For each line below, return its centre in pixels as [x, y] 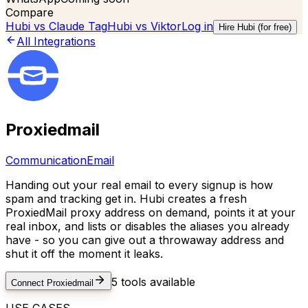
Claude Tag [78, 26]
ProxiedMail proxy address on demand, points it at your [151, 212]
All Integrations [56, 41]
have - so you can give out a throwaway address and [145, 240]
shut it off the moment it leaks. [84, 253]
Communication [46, 160]
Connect [29, 283]
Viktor [166, 26]
